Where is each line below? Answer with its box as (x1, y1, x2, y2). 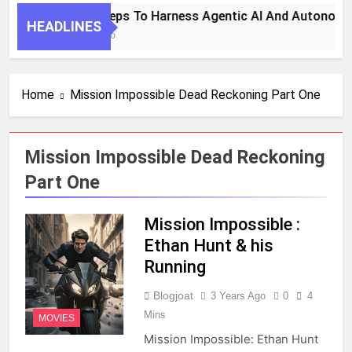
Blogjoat (152, 289, 193, 302)
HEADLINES (27, 18, 101, 35)
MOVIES (38, 312, 75, 324)
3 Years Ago (210, 290, 266, 302)
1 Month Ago (60, 30, 114, 42)
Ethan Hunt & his (143, 236, 273, 256)
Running (143, 257, 206, 277)
